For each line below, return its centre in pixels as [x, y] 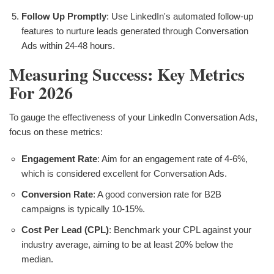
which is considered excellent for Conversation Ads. [124, 174]
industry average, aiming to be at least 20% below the [127, 245]
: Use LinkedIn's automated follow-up [180, 17]
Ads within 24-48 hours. [68, 46]
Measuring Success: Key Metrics [127, 75]
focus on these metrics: [56, 132]
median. [37, 259]
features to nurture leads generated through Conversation [135, 31]
